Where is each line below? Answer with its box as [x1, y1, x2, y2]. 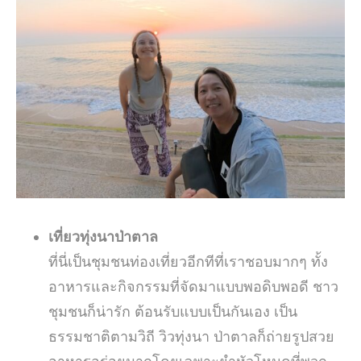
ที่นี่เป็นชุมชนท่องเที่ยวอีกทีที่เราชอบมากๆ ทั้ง [48, 253, 328, 271]
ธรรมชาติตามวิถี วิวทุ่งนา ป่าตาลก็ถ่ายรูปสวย [48, 328, 334, 346]
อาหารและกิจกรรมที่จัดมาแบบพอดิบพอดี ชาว [48, 278, 338, 296]
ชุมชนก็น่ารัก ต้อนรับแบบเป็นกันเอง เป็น [48, 303, 297, 321]
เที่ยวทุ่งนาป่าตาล [48, 228, 158, 246]
